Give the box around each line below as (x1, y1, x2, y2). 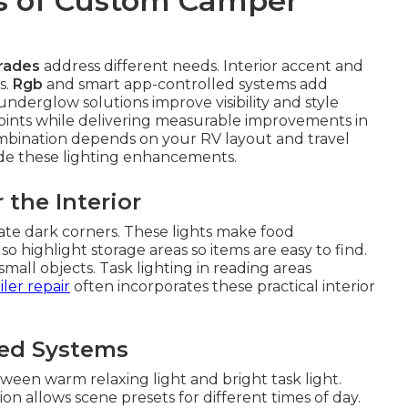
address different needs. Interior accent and (40, 57, 363, 75)
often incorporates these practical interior (70, 278, 375, 295)
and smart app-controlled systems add (43, 76, 328, 93)
